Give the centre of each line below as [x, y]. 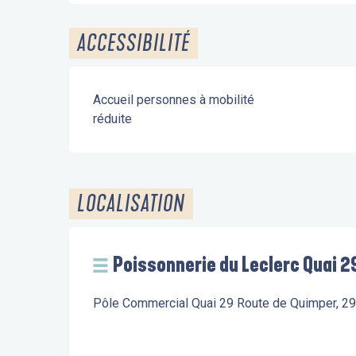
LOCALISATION [131, 204]
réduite [113, 119]
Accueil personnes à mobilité [174, 100]
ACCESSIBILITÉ [134, 43]
